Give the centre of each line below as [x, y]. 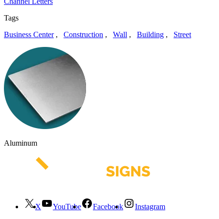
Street [182, 34]
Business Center [29, 34]
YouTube [67, 206]
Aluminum [21, 143]
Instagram [150, 206]
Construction [83, 34]
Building [150, 34]
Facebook [108, 206]
